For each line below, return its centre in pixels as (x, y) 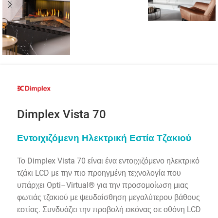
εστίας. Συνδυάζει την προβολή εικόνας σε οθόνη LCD (109, 209)
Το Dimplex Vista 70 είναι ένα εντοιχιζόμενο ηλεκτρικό (108, 161)
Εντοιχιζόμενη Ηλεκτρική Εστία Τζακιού (104, 138)
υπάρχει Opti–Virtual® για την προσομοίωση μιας (103, 185)
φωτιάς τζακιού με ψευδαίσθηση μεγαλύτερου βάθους (109, 197)
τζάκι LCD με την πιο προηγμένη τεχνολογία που (99, 173)
